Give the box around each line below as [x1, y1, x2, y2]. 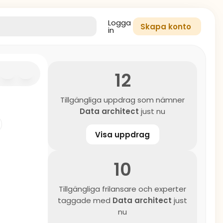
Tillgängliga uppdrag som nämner [60, 95, 185, 105]
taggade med [58, 195, 112, 206]
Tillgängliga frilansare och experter [59, 184, 186, 194]
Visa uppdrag [95, 129, 150, 140]
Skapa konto [140, 21, 191, 32]
